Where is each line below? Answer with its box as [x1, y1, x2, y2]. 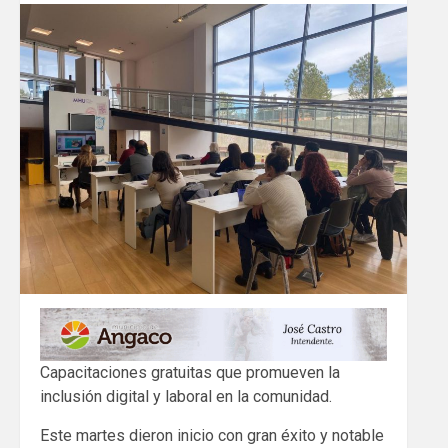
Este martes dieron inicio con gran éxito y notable [40, 426, 384, 446]
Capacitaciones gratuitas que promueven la [40, 363, 340, 383]
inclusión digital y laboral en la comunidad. [40, 387, 332, 407]
